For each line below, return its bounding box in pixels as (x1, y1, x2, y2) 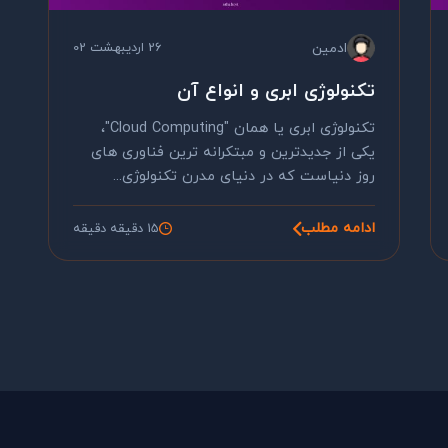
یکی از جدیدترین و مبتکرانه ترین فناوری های (91, 142, 375, 163)
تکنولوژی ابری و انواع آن (177, 78, 375, 104)
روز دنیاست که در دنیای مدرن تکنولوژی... (113, 166, 375, 187)
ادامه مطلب (301, 218, 375, 239)
